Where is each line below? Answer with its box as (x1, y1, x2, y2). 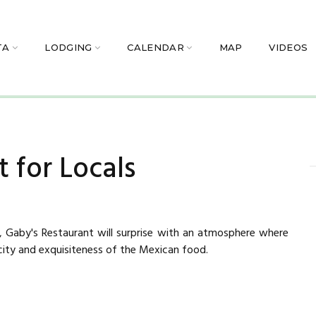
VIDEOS (269, 42, 308, 54)
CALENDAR (127, 42, 184, 54)
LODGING (44, 42, 92, 54)
